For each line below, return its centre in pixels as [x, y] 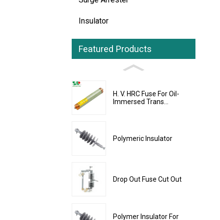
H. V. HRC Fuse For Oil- [146, 94]
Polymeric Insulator [143, 139]
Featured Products [115, 49]
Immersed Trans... [141, 101]
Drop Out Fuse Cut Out [147, 179]
